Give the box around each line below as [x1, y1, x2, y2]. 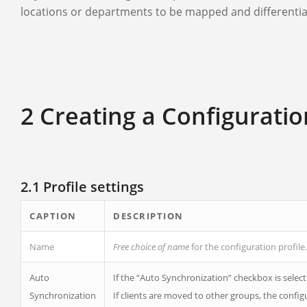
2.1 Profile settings [21, 177, 144, 196]
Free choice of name [113, 241, 189, 253]
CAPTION [29, 210, 77, 222]
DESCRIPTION [113, 210, 184, 222]
